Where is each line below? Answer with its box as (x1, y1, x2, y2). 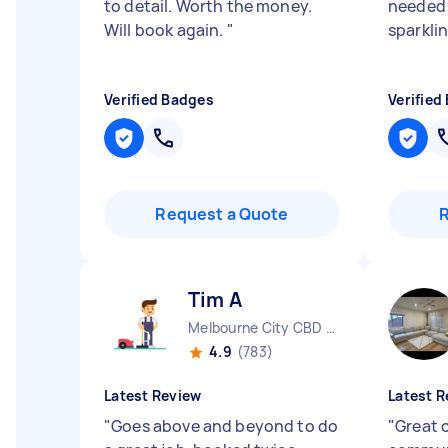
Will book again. (104, 19, 227, 41)
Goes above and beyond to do (111, 415, 339, 437)
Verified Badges (104, 90, 214, 109)
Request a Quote (155, 203, 289, 225)
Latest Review (104, 386, 202, 405)
